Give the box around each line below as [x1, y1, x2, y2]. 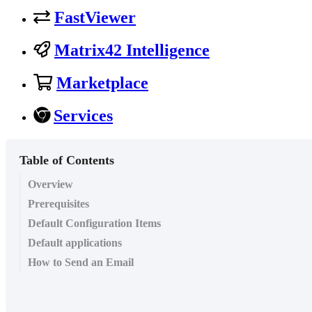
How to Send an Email [28, 256, 134, 269]
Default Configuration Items [28, 217, 161, 230]
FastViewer [54, 8, 136, 27]
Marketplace [56, 74, 148, 93]
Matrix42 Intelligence [54, 41, 210, 60]
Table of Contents [19, 153, 114, 168]
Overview [28, 178, 73, 191]
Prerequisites [28, 198, 89, 210]
